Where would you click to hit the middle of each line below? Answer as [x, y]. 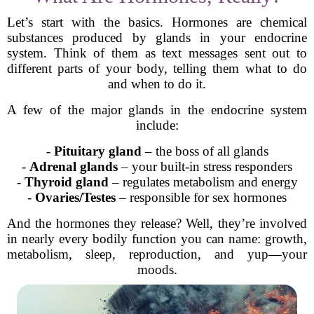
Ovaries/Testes [75, 197]
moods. [157, 269]
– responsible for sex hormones [201, 197]
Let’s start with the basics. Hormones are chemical [157, 22]
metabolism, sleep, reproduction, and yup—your [157, 254]
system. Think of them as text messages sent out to [157, 53]
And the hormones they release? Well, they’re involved [157, 223]
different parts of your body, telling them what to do [157, 68]
